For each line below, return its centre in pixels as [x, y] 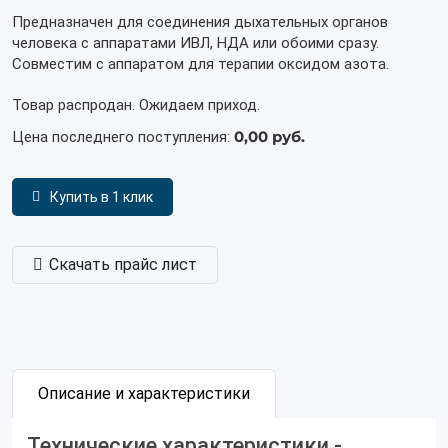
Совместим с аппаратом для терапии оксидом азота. [202, 64]
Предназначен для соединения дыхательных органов [200, 22]
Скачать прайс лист [123, 264]
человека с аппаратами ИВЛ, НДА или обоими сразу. [195, 43]
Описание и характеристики [144, 393]
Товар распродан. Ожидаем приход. [136, 105]
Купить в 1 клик [101, 197]
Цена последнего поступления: [123, 137]
